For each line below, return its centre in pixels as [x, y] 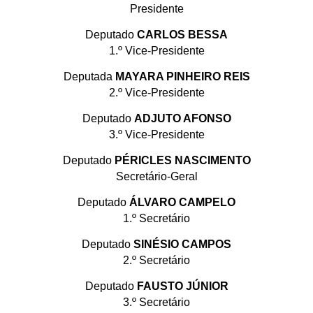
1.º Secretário [156, 218]
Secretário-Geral [156, 176]
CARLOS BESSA [182, 34]
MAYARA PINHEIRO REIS [182, 76]
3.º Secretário [156, 302]
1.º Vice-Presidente [156, 50]
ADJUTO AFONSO [182, 118]
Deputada [89, 76]
